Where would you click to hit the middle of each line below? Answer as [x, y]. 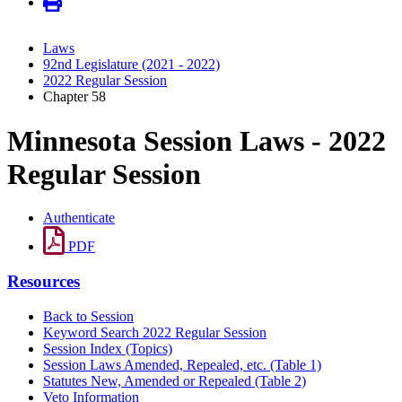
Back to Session [88, 316]
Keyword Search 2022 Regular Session [155, 332]
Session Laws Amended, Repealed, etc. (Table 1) [182, 364]
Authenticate [79, 218]
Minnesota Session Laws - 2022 [197, 140]
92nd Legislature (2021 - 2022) [131, 65]
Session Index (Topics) [108, 348]
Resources [44, 281]
